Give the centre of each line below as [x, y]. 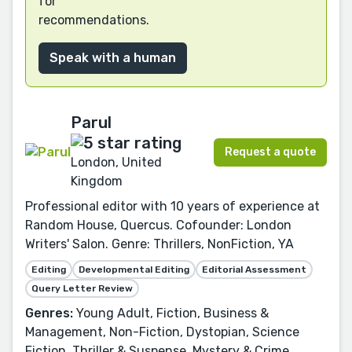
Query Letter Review [82, 289]
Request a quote [270, 152]
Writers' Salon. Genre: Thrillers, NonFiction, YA [159, 244]
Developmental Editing [134, 270]
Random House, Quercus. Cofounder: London [158, 225]
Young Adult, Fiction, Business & [171, 313]
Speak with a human [113, 57]
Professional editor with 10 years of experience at [172, 207]
